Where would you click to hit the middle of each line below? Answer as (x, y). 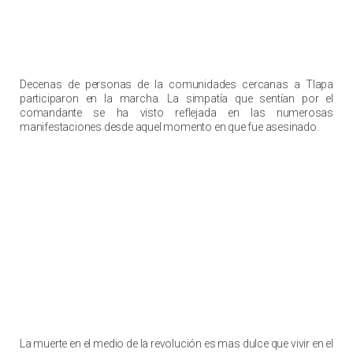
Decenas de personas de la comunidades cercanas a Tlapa (176, 84)
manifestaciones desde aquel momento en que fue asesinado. (169, 126)
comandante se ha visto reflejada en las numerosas (176, 112)
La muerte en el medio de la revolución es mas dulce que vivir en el (176, 344)
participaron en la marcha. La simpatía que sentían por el (176, 98)
